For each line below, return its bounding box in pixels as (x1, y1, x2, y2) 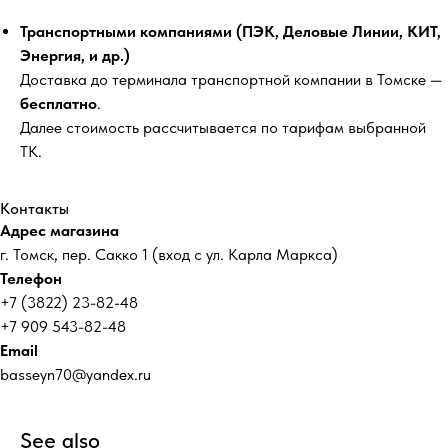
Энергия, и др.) (20, 46, 130, 66)
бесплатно (20, 94, 97, 114)
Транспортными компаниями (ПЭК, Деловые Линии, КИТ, (20, 22, 441, 42)
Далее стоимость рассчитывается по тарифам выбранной (20, 118, 426, 138)
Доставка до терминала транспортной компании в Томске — (20, 70, 443, 90)
